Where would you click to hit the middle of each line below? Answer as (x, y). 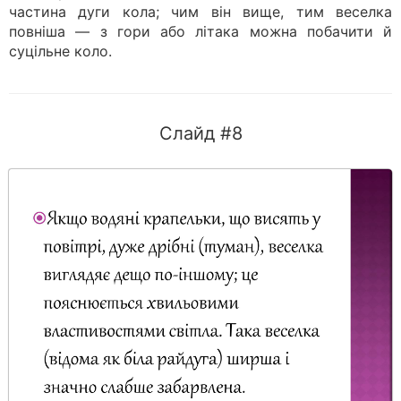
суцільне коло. (60, 51)
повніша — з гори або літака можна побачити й (200, 31)
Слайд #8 (200, 133)
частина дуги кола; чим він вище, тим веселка (200, 12)
